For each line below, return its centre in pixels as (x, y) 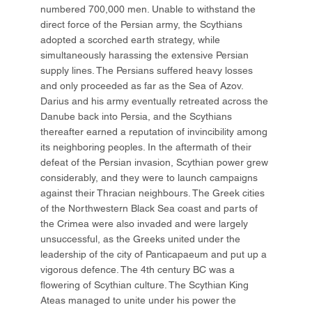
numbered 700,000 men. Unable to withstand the (148, 9)
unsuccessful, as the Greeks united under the (141, 239)
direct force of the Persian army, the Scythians (142, 25)
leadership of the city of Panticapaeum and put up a (154, 255)
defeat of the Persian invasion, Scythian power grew (155, 163)
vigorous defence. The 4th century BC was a (138, 270)
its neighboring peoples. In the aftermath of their (146, 147)
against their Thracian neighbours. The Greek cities (153, 193)
